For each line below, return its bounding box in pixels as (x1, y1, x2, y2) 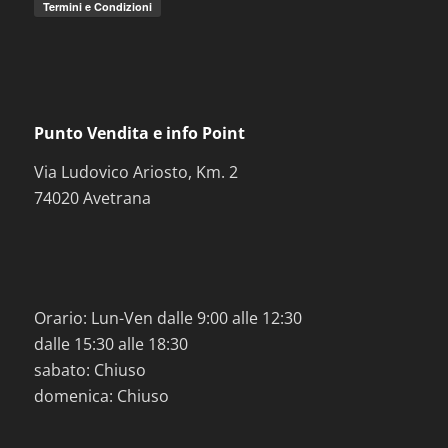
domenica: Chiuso (33, 384, 169, 407)
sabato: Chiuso (33, 358, 146, 381)
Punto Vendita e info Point (33, 121, 245, 144)
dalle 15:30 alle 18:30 (33, 332, 188, 355)
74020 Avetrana (33, 187, 151, 210)
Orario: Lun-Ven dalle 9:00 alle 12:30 (33, 306, 302, 329)
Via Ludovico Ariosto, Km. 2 (33, 161, 238, 184)
